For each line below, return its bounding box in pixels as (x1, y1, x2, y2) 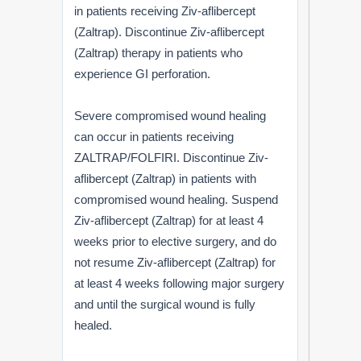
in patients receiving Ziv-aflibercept (74, 3, 256, 18)
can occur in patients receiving (74, 129, 234, 143)
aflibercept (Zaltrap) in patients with (74, 171, 257, 185)
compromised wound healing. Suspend (74, 192, 279, 206)
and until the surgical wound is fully (74, 297, 256, 311)
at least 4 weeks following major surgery (74, 276, 285, 290)
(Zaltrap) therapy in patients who (74, 45, 243, 60)
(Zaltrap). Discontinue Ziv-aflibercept (74, 24, 265, 39)
